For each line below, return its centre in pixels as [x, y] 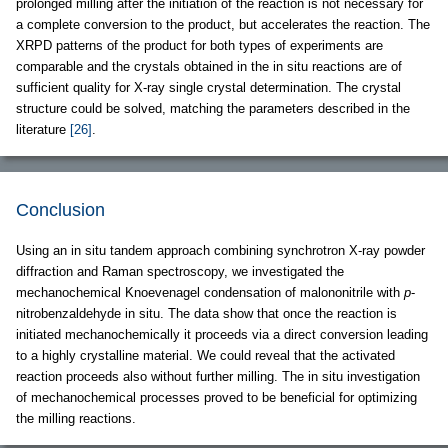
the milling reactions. [76, 418]
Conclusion [60, 209]
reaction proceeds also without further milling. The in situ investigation [218, 376]
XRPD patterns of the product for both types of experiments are [199, 45]
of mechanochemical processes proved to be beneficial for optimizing [216, 397]
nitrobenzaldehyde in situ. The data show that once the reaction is [206, 313]
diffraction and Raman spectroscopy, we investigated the [180, 271]
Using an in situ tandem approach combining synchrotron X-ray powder [220, 250]
